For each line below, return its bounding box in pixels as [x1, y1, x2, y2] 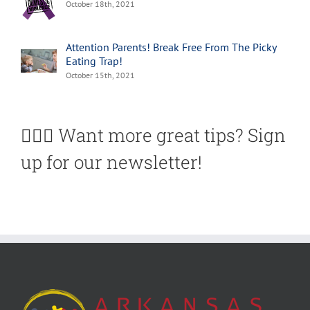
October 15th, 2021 [66, 69, 135, 80]
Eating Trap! [66, 53, 122, 68]
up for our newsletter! [21, 149, 202, 174]
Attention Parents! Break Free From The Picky [66, 39, 276, 54]
